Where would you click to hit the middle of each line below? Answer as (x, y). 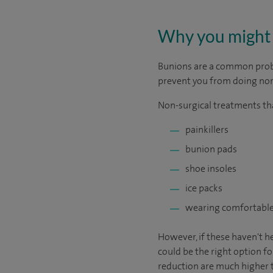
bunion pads (211, 149)
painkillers (207, 129)
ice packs (204, 188)
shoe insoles (211, 168)
